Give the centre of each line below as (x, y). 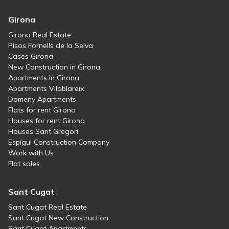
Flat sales (24, 164)
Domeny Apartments (42, 99)
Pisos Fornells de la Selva (51, 46)
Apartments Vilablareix (46, 89)
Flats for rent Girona (42, 110)
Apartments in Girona (44, 78)
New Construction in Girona (54, 67)
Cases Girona (31, 56)
